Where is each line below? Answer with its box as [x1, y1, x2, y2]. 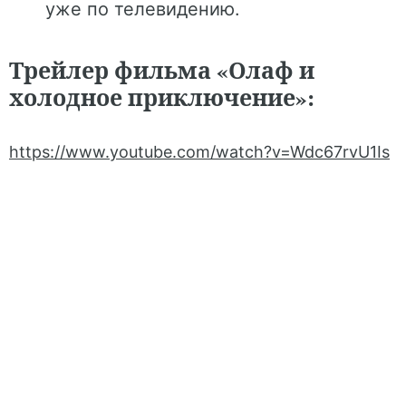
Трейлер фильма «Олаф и [9, 53, 314, 87]
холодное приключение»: [9, 81, 314, 114]
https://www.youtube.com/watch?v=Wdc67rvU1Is [9, 142, 390, 161]
